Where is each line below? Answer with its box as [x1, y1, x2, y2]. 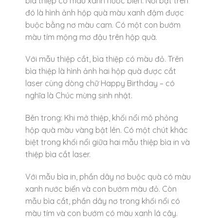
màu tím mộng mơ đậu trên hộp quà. [25, 32, 157, 42]
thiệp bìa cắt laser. [25, 149, 91, 160]
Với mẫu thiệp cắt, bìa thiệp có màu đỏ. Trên [25, 54, 183, 64]
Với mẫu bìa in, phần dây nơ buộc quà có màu [25, 172, 191, 182]
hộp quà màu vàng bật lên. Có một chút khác [25, 125, 188, 135]
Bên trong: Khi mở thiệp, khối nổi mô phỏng [25, 113, 178, 123]
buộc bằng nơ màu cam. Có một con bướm [25, 19, 181, 30]
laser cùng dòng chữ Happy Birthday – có [25, 78, 175, 89]
